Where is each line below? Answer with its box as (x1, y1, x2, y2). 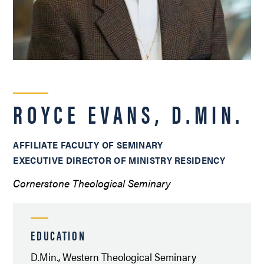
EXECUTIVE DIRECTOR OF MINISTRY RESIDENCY (13, 153, 226, 167)
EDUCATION (31, 225, 86, 244)
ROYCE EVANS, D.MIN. (13, 95, 245, 131)
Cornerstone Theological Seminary (13, 175, 171, 190)
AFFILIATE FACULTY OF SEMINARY (13, 137, 163, 151)
